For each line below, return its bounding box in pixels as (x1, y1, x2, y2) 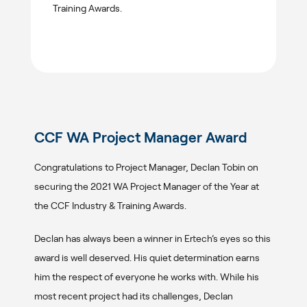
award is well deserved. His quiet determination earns (34, 251, 260, 263)
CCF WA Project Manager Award (34, 130, 247, 145)
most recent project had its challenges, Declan (34, 290, 233, 302)
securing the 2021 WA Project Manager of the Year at (34, 180, 259, 192)
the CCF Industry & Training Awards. (34, 199, 186, 211)
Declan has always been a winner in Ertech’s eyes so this (34, 232, 271, 244)
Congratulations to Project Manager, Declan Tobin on (34, 161, 258, 173)
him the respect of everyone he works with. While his (34, 271, 259, 282)
